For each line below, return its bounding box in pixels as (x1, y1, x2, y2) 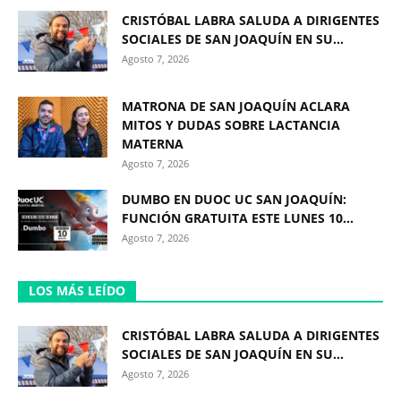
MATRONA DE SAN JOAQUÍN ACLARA (122, 97, 350, 115)
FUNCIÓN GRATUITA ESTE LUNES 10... (122, 209, 354, 226)
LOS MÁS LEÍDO (29, 281, 125, 299)
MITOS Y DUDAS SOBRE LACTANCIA (122, 115, 340, 133)
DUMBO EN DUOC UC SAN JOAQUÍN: (122, 190, 346, 208)
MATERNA (122, 134, 183, 152)
